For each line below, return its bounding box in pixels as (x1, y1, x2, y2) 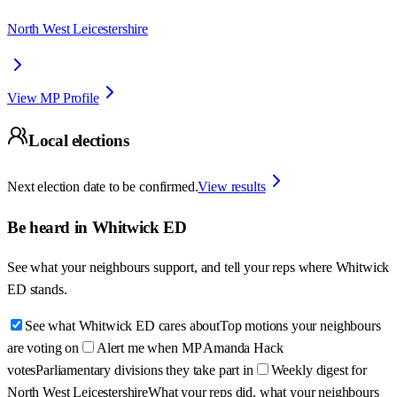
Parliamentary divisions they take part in (35, 362, 253, 378)
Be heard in (7, 217, 92, 237)
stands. (29, 282, 67, 298)
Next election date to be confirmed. (7, 179, 198, 194)
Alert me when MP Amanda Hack (96, 340, 284, 356)
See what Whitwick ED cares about (25, 318, 220, 334)
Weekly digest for (270, 362, 367, 378)
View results (198, 179, 266, 194)
